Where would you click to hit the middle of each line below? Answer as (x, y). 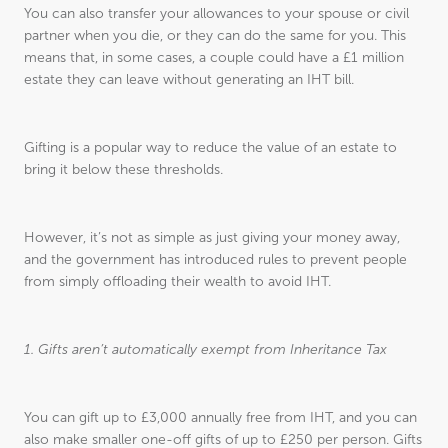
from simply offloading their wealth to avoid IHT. (177, 281)
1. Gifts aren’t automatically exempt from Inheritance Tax (205, 349)
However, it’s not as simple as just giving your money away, (212, 237)
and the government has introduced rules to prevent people (215, 259)
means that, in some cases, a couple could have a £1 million (214, 57)
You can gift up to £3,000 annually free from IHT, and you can (220, 417)
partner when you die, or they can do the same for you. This (215, 35)
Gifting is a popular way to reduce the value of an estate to (210, 147)
